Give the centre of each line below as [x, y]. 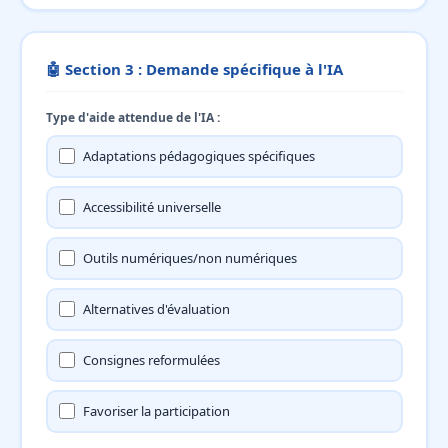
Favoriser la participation [156, 411]
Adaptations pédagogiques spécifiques [199, 156]
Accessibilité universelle [152, 207]
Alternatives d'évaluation [156, 309]
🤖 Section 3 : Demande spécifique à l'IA [194, 68]
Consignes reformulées [151, 360]
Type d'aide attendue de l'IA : [132, 117]
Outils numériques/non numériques [190, 258]
